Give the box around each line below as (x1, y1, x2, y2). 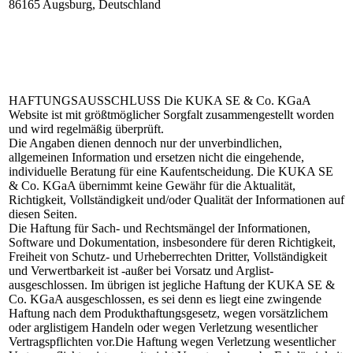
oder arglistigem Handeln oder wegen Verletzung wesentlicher (9, 321, 318, 334)
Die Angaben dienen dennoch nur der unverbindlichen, (9, 136, 282, 150)
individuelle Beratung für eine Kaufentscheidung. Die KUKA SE (9, 165, 333, 178)
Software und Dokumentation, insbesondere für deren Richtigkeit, (9, 236, 336, 249)
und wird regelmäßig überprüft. (9, 122, 164, 136)
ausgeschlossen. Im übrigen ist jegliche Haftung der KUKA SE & (9, 278, 335, 292)
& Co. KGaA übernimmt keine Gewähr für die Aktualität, (9, 179, 295, 192)
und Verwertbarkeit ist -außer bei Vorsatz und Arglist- (9, 264, 273, 277)
